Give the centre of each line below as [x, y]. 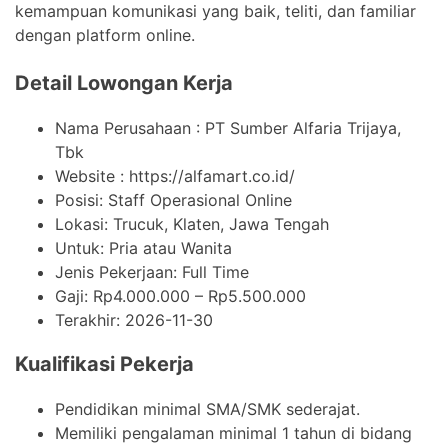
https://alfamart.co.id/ [212, 176]
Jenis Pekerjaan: [118, 272]
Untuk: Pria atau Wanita [143, 248]
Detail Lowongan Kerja [124, 83]
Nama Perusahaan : [130, 128]
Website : [92, 176]
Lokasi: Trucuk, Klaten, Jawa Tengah [192, 224]
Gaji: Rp [84, 296]
